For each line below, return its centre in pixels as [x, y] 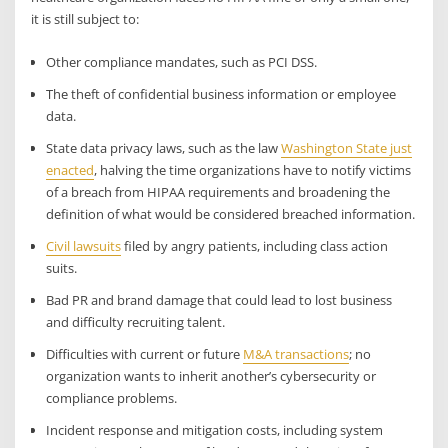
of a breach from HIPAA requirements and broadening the [217, 191]
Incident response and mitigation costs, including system [214, 429]
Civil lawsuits [83, 245]
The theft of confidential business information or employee [220, 93]
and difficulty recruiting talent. [135, 321]
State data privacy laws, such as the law [163, 147]
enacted [69, 169]
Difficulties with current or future [144, 353]
